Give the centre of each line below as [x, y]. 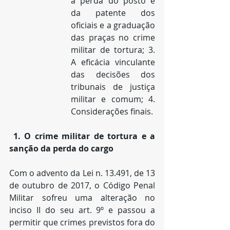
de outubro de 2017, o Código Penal [82, 185]
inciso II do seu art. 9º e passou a [82, 210]
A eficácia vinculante [113, 62]
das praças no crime [113, 37]
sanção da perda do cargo [61, 148]
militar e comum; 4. [113, 99]
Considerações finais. [112, 111]
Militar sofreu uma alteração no [82, 198]
